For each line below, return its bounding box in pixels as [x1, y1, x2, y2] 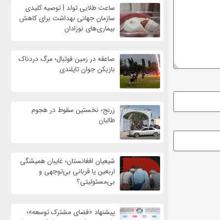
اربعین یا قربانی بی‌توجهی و [38, 166, 115, 177]
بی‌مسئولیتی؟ [76, 176, 115, 188]
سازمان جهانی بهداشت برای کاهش [19, 13, 115, 24]
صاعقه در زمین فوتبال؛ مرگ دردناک [18, 54, 115, 65]
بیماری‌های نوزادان [64, 23, 115, 34]
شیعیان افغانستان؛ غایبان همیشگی [20, 156, 115, 167]
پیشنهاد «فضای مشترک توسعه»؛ [26, 207, 115, 218]
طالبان [98, 115, 115, 126]
